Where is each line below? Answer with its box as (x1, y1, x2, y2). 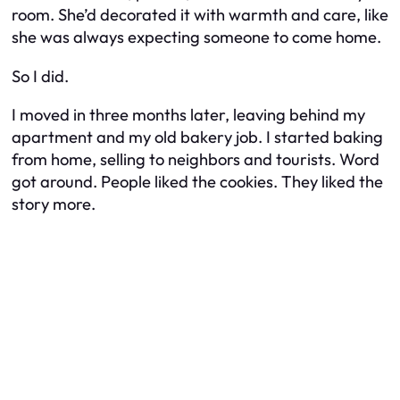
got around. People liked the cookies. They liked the (12, 171, 383, 193)
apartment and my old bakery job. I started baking (12, 127, 383, 148)
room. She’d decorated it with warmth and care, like (12, 4, 388, 26)
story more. (12, 194, 96, 215)
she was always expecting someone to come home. (12, 27, 381, 48)
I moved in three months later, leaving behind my (12, 104, 365, 126)
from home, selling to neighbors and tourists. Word (12, 149, 379, 171)
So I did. (12, 65, 69, 87)
